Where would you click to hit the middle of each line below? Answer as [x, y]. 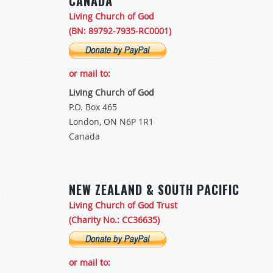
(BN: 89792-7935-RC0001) [120, 31]
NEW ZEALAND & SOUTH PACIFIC [154, 190]
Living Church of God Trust [123, 205]
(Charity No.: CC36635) [114, 220]
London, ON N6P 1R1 [111, 122]
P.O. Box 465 [93, 107]
